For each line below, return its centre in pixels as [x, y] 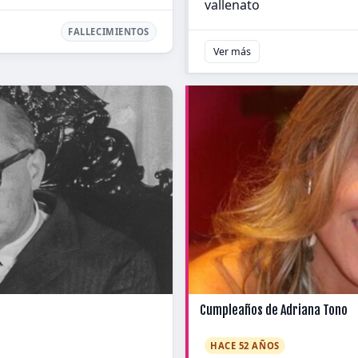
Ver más [232, 52]
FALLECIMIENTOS [109, 32]
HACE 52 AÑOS [245, 346]
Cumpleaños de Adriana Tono [274, 310]
